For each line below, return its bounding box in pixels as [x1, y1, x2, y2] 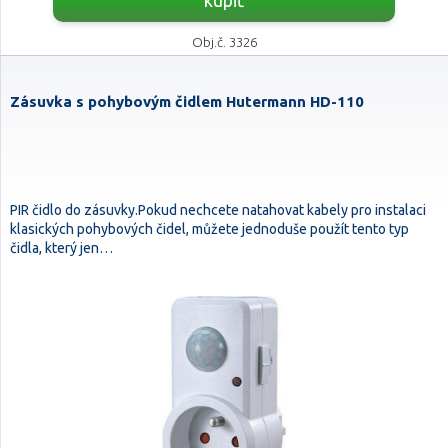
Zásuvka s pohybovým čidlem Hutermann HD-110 [10, 93, 364, 110]
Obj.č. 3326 [191, 35, 257, 49]
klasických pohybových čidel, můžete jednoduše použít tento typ [10, 221, 409, 237]
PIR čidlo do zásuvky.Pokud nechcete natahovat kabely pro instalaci [10, 202, 426, 218]
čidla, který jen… [10, 240, 113, 256]
